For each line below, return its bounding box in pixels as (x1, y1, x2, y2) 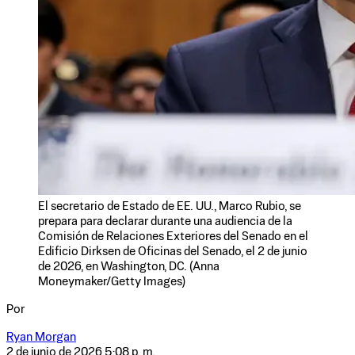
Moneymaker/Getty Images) (38, 276, 185, 288)
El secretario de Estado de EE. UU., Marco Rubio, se (38, 200, 301, 212)
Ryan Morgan (6, 331, 76, 343)
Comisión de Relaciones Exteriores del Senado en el (38, 231, 308, 242)
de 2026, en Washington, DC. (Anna (38, 261, 219, 273)
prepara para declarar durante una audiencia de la (38, 216, 292, 227)
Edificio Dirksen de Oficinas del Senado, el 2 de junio (38, 246, 307, 258)
